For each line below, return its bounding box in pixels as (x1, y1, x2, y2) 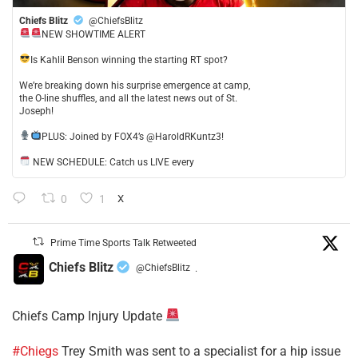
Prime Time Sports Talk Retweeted (50, 237, 197, 249)
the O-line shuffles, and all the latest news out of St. (19, 92, 238, 104)
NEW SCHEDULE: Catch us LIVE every (30, 156, 194, 168)
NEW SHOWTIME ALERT (41, 28, 145, 40)
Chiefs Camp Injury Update (12, 308, 165, 324)
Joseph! (19, 105, 54, 117)
